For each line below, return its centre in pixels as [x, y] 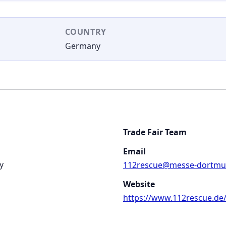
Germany [82, 46]
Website [139, 184]
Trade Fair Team [155, 132]
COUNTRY [86, 32]
